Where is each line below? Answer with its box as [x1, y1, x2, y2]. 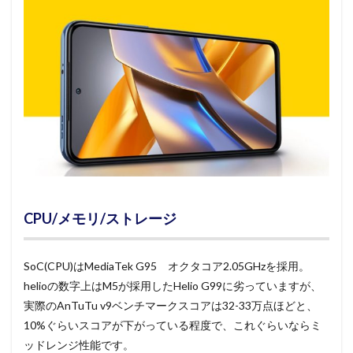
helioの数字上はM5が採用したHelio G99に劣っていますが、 [24, 279, 321, 293]
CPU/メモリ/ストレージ [24, 210, 176, 228]
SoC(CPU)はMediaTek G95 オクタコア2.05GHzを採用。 [24, 259, 310, 273]
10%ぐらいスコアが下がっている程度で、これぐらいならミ [24, 318, 321, 333]
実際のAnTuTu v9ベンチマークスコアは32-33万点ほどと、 [24, 299, 318, 313]
